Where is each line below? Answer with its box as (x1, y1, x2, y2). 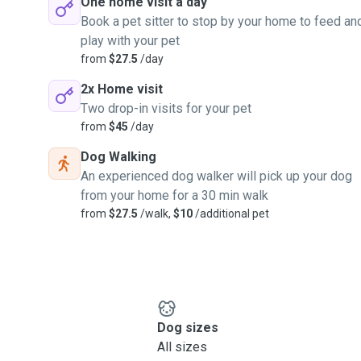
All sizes (156, 339, 207, 355)
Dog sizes (156, 320, 218, 335)
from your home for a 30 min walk (81, 188, 268, 203)
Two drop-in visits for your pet (81, 101, 251, 116)
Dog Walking (81, 149, 156, 164)
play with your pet (81, 33, 180, 48)
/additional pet (193, 207, 269, 220)
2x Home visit (81, 81, 163, 97)
